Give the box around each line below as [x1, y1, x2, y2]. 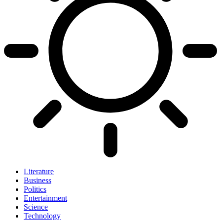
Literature [24, 167, 54, 176]
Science [24, 202, 48, 211]
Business [24, 176, 51, 184]
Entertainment [24, 193, 67, 202]
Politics [24, 184, 46, 193]
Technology [24, 211, 61, 220]
